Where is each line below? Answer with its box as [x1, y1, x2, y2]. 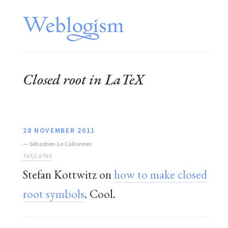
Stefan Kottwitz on [23, 166, 114, 182]
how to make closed [114, 166, 207, 182]
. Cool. [84, 185, 116, 202]
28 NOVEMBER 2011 [23, 125, 95, 136]
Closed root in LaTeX [23, 69, 144, 89]
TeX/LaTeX [23, 151, 52, 160]
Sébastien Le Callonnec [30, 139, 92, 149]
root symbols [23, 185, 84, 202]
